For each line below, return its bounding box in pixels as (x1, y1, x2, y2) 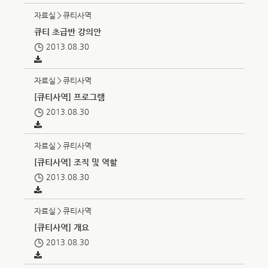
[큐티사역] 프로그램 (34, 92, 105, 102)
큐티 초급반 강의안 (34, 27, 102, 36)
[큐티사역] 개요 (34, 223, 90, 232)
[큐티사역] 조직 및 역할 (34, 157, 118, 167)
